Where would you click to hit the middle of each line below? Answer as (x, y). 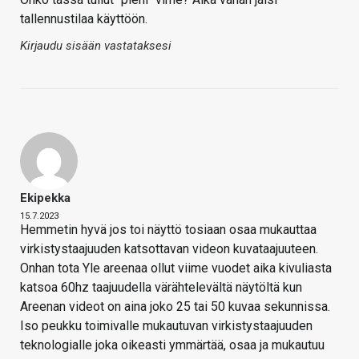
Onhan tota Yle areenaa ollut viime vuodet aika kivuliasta (176, 268)
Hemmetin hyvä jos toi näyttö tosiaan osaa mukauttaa (168, 230)
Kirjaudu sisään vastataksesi (96, 46)
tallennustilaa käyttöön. (85, 19)
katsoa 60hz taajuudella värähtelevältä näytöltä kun (161, 288)
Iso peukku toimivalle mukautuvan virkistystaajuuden (166, 326)
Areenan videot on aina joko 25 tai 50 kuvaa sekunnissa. (175, 307)
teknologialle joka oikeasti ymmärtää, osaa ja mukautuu (172, 345)
